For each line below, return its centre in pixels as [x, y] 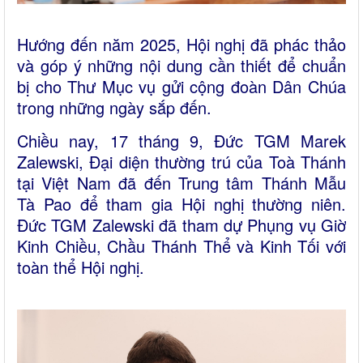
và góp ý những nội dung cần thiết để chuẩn [181, 65]
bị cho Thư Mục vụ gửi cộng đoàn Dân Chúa [181, 86]
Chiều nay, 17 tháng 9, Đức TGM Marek [181, 141]
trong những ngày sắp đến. [114, 107]
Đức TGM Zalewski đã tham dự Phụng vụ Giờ [181, 225]
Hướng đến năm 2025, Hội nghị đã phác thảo [181, 44]
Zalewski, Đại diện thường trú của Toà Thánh [181, 162]
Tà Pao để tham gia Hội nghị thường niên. [181, 204]
